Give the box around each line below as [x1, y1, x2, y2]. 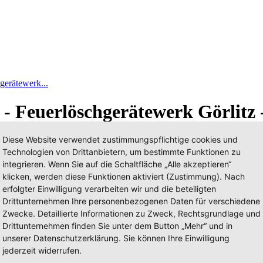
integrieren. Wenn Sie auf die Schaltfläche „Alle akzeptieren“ [2, 159, 231, 169]
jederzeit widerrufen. [2, 245, 82, 255]
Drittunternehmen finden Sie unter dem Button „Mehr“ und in [2, 221, 232, 231]
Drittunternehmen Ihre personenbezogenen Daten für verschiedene [2, 196, 260, 206]
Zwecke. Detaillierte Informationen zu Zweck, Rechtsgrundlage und [2, 208, 261, 218]
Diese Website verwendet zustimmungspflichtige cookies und [2, 134, 238, 144]
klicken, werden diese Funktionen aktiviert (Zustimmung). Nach [2, 171, 245, 181]
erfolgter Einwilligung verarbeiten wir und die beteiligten [2, 184, 216, 194]
